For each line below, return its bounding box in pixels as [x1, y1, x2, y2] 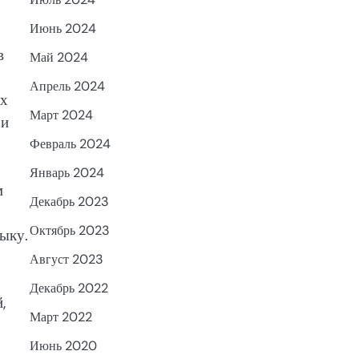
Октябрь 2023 [29, 222, 110, 240]
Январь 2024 [29, 164, 104, 182]
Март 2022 [29, 309, 92, 326]
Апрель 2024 [29, 78, 105, 95]
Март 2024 [29, 107, 93, 124]
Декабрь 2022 [29, 280, 108, 297]
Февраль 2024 [29, 135, 111, 153]
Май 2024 [29, 49, 88, 67]
